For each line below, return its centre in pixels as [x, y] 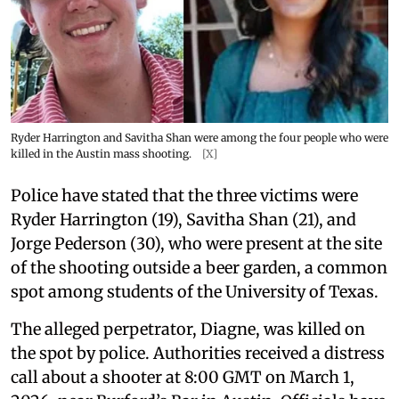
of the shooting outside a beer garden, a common [199, 267]
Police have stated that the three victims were [184, 195]
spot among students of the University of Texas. [195, 291]
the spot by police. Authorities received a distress [198, 353]
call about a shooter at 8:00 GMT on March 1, [183, 377]
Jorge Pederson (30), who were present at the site [196, 243]
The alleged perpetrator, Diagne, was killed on [188, 329]
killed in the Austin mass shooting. [101, 153]
